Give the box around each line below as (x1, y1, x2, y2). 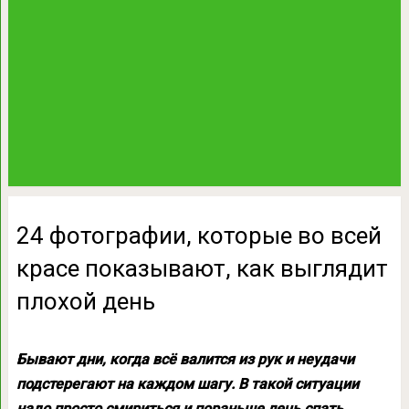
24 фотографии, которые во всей (16, 222, 382, 249)
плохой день (16, 288, 155, 315)
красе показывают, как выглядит (16, 255, 388, 282)
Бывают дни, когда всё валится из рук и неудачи (16, 351, 354, 368)
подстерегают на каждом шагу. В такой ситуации (16, 375, 359, 393)
